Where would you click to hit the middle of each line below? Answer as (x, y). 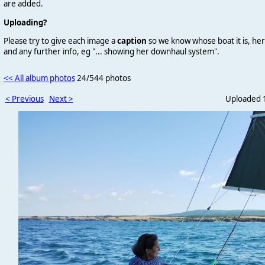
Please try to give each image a (60, 41)
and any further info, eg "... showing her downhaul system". (111, 51)
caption (132, 41)
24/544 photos (104, 78)
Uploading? (25, 22)
